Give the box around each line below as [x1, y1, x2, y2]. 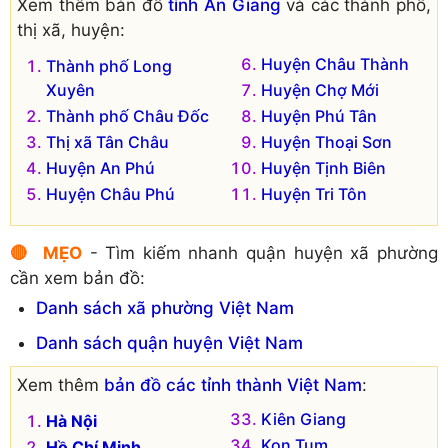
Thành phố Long [46, 55, 172, 76]
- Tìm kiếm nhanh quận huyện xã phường [81, 242, 439, 263]
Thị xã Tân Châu [46, 131, 169, 152]
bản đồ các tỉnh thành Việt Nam [104, 375, 362, 396]
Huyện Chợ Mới [261, 79, 379, 100]
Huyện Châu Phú [46, 183, 175, 204]
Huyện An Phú [46, 157, 155, 178]
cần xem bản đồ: [10, 267, 145, 288]
